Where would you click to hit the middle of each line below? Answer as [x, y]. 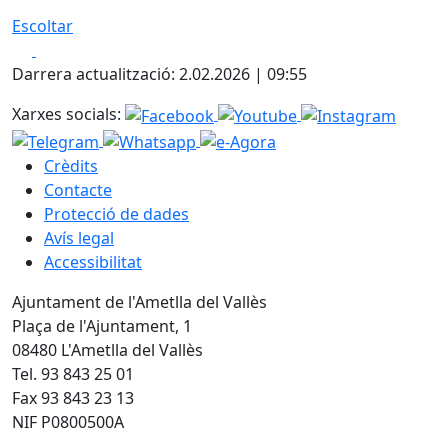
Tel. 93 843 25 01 [73, 373]
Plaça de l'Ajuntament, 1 [102, 325]
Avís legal [79, 237]
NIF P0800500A [68, 421]
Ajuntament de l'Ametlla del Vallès [139, 301]
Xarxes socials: [66, 114]
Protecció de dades [116, 213]
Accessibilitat [93, 261]
